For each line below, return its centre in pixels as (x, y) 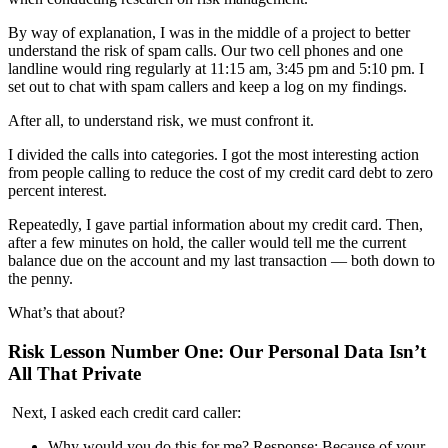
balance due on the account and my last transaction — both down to (221, 261)
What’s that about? (66, 313)
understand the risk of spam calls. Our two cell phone (175, 51)
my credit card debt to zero (349, 173)
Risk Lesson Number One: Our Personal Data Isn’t (217, 351)
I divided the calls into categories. (115, 155)
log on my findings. (345, 87)
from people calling (69, 173)
